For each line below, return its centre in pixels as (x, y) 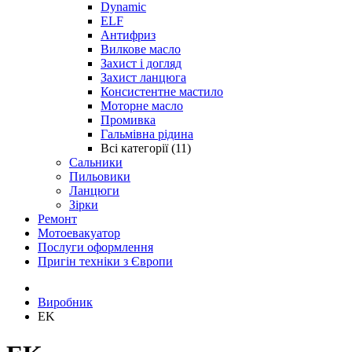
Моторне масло (142, 106)
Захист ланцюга (143, 77)
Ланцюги (94, 191)
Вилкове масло (141, 49)
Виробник (65, 302)
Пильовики (100, 176)
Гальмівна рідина (147, 134)
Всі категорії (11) (146, 148)
